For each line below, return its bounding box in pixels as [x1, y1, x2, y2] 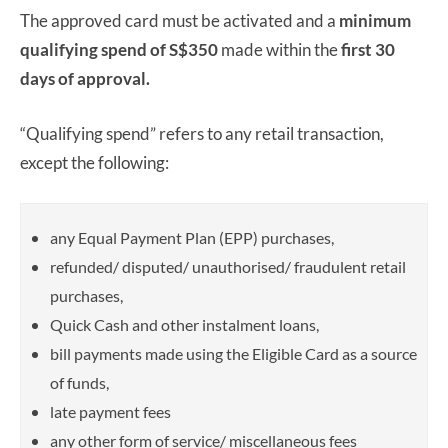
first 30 [341, 38, 395, 60]
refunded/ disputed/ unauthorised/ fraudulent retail [50, 256, 406, 276]
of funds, [50, 372, 109, 392]
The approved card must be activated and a [20, 9, 339, 31]
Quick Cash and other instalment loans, [50, 314, 319, 334]
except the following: [20, 151, 169, 173]
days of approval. [20, 67, 150, 89]
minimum [339, 9, 411, 31]
